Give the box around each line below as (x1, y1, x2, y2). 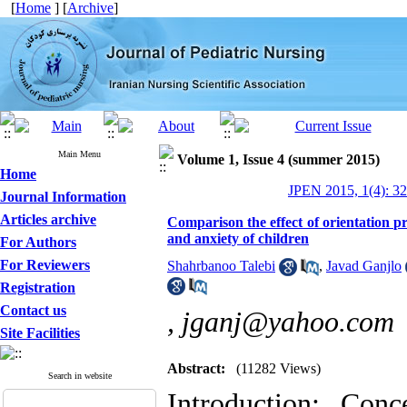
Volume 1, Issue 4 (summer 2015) (177, 152, 380, 167)
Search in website (47, 371, 112, 381)
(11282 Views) (236, 361, 321, 376)
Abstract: (167, 361, 225, 376)
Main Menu (58, 149, 101, 159)
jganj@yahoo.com (182, 306, 394, 338)
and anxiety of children (167, 231, 309, 246)
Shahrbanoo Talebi (167, 258, 275, 273)
